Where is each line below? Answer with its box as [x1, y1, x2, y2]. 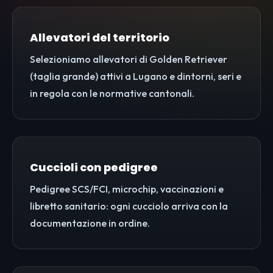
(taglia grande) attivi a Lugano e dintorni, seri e [30, 70, 241, 83]
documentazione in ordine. [30, 217, 150, 230]
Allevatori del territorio [30, 30, 169, 46]
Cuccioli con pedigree [30, 160, 158, 175]
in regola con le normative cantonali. [30, 87, 194, 100]
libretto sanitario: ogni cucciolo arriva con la [30, 200, 228, 213]
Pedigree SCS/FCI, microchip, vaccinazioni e [30, 183, 224, 196]
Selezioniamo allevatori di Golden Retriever [30, 53, 227, 66]
